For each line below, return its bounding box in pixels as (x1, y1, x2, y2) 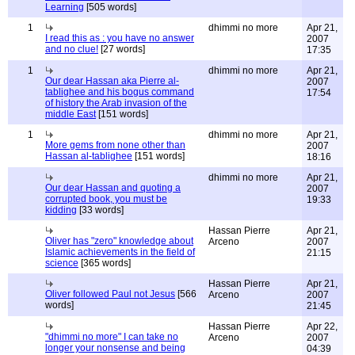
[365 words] (78, 258, 131, 269)
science (45, 258, 78, 269)
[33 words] (77, 204, 124, 216)
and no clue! (45, 44, 98, 55)
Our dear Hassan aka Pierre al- (45, 75, 179, 86)
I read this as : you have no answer (45, 32, 194, 44)
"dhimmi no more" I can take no (45, 331, 178, 342)
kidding (45, 204, 77, 216)
